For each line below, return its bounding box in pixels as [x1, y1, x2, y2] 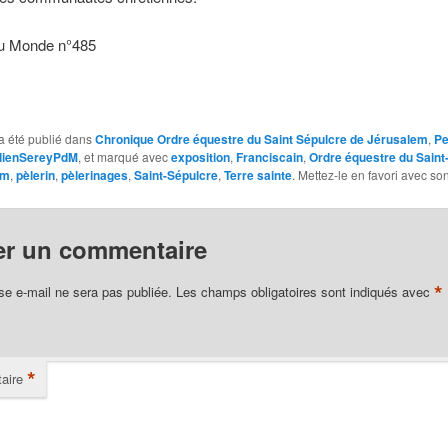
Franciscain [235, 148, 303, 167]
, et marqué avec [77, 148, 171, 166]
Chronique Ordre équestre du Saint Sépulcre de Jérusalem [94, 130, 428, 149]
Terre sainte [223, 166, 292, 185]
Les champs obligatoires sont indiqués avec [175, 281, 434, 301]
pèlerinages [60, 166, 128, 185]
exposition [170, 148, 230, 167]
